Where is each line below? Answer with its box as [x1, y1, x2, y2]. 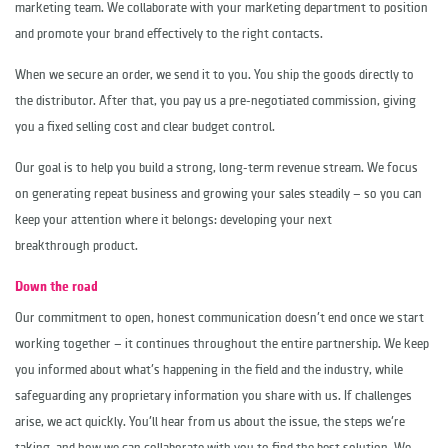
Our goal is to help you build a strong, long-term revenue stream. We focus [15, 161, 418, 175]
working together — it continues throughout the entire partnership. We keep [15, 337, 429, 351]
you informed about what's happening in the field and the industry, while [15, 363, 403, 377]
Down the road [15, 280, 98, 294]
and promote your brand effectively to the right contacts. [15, 27, 323, 41]
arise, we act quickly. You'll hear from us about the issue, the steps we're [15, 415, 405, 429]
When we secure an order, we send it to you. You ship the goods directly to [15, 68, 414, 82]
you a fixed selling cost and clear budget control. [15, 120, 275, 134]
